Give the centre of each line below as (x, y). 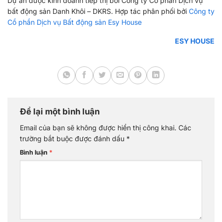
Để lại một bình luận (61, 112)
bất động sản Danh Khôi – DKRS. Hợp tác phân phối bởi (98, 11)
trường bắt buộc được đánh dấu (73, 138)
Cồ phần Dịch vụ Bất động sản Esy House (75, 22)
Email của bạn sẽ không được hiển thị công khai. (98, 127)
